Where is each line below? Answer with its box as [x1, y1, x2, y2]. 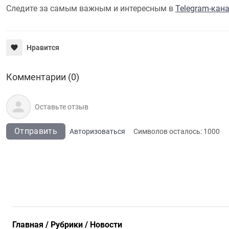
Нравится [27, 43, 59, 52]
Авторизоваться [69, 127, 125, 136]
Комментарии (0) [6, 72, 79, 83]
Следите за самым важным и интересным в [6, 4, 175, 14]
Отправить [14, 126, 57, 136]
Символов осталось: [133, 127, 203, 136]
